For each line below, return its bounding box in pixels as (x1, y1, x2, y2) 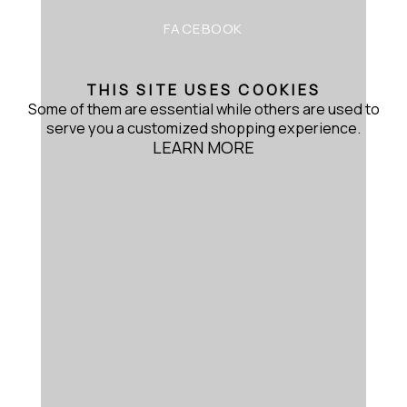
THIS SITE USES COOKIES (85, 79, 322, 100)
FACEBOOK (163, 19, 243, 39)
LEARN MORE (153, 135, 254, 158)
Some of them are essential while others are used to (27, 98, 380, 119)
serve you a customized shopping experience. (46, 117, 361, 138)
